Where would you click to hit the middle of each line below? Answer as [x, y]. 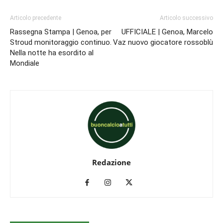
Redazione [111, 162]
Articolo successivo [186, 18]
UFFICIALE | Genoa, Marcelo [167, 32]
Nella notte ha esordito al [52, 53]
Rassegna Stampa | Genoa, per [61, 32]
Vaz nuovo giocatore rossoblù [163, 42]
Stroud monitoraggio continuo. [61, 42]
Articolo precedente [36, 18]
